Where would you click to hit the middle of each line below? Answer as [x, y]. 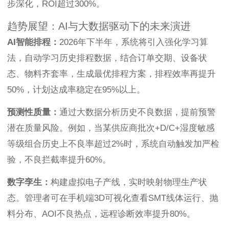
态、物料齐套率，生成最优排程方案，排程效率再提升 [111, 74]
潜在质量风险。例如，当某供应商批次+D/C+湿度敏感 [111, 128]
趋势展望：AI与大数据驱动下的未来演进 [99, 26]
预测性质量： [33, 112]
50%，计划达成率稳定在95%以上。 [76, 90]
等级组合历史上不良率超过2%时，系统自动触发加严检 [113, 144]
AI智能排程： [33, 42]
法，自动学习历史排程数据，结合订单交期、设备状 [107, 58]
